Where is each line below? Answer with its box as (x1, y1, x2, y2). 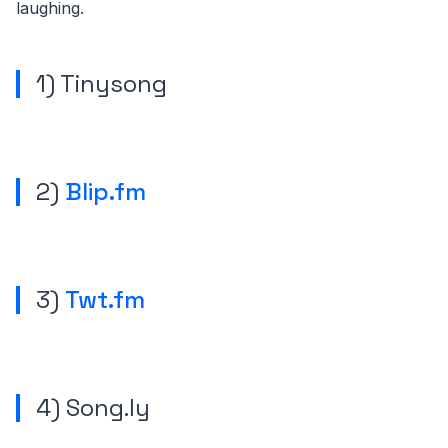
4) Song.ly (36, 392, 150, 424)
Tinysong (60, 68, 167, 100)
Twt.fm (65, 284, 145, 316)
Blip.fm (65, 176, 146, 208)
